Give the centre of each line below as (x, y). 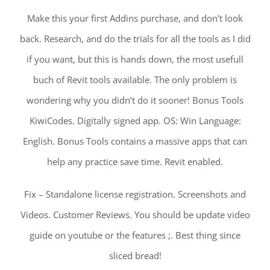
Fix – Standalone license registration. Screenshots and (135, 194)
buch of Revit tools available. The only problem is (135, 80)
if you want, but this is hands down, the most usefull (135, 59)
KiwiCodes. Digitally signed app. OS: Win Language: (135, 121)
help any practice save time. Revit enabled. (135, 162)
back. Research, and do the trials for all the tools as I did (135, 39)
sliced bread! (135, 256)
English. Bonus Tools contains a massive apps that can (135, 141)
